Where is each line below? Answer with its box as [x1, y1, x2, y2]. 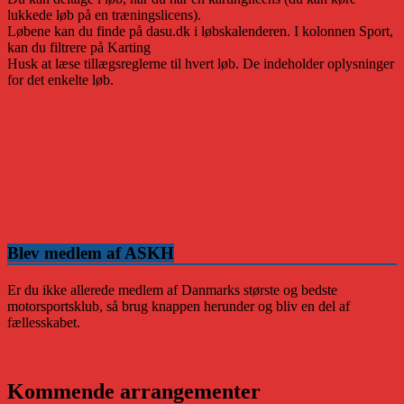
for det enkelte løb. [7, 71, 114, 87]
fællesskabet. [7, 314, 80, 330]
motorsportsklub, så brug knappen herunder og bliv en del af [7, 298, 350, 314]
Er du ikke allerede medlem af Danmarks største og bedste [7, 281, 337, 298]
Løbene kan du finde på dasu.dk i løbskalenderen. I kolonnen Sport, [7, 23, 393, 39]
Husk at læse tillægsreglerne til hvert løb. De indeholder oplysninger [7, 55, 394, 71]
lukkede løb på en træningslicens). [7, 6, 201, 23]
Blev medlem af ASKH [7, 243, 174, 263]
